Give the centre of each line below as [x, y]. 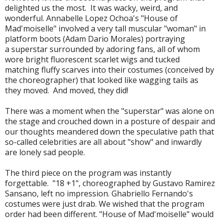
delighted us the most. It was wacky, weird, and [91, 8]
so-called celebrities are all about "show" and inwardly [103, 142]
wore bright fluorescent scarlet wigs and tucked [92, 59]
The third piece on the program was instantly [88, 173]
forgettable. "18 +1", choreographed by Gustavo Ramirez [110, 183]
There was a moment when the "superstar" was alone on [110, 111]
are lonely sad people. [45, 152]
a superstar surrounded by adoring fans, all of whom [102, 49]
